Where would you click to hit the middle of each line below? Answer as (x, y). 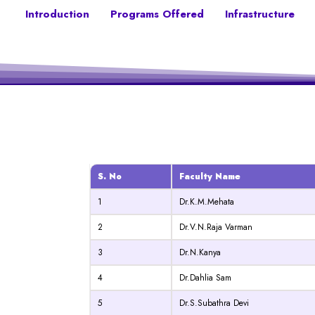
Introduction (57, 14)
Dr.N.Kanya (200, 253)
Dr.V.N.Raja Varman (216, 227)
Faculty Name (210, 177)
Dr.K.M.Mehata (207, 202)
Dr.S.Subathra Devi (214, 303)
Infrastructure (259, 14)
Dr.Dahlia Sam (205, 278)
